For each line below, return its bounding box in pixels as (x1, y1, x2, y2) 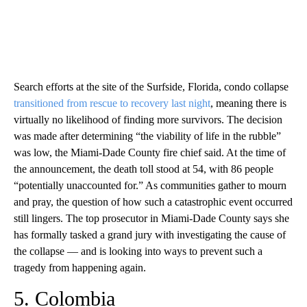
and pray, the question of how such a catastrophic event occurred (14, 195, 293, 208)
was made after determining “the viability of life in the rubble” (14, 130, 281, 142)
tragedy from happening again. (14, 261, 146, 273)
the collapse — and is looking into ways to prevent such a (14, 245, 262, 257)
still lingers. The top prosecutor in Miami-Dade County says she (14, 212, 289, 224)
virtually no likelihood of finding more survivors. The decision (14, 113, 282, 125)
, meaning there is (210, 97, 286, 109)
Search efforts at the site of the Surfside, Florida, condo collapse (14, 80, 288, 93)
